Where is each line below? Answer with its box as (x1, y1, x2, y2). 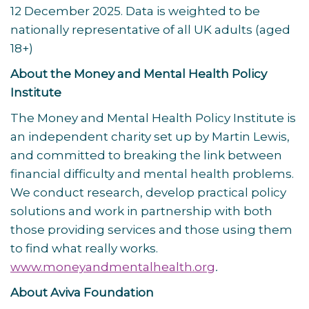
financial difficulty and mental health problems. (10, 167, 294, 181)
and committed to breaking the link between (10, 148, 282, 162)
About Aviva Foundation (10, 286, 154, 299)
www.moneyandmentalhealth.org (10, 260, 215, 274)
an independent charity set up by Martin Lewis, (10, 130, 290, 143)
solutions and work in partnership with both (10, 204, 272, 218)
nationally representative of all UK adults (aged (10, 23, 290, 37)
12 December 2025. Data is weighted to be (10, 4, 260, 18)
